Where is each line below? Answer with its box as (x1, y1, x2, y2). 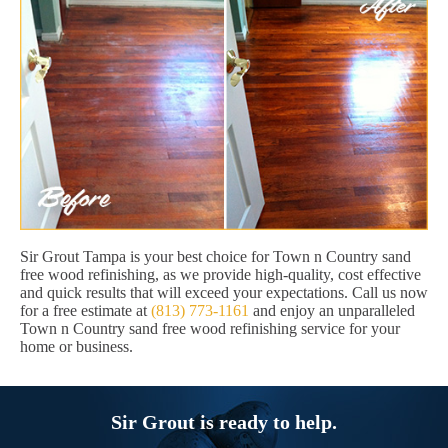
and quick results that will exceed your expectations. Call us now (20, 283, 428, 301)
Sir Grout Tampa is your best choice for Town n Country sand (20, 247, 411, 265)
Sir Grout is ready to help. (111, 410, 337, 433)
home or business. (20, 337, 133, 355)
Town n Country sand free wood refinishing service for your (20, 319, 400, 337)
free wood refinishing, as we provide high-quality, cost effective (20, 265, 421, 283)
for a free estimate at (20, 301, 151, 319)
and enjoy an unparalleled (249, 301, 415, 319)
